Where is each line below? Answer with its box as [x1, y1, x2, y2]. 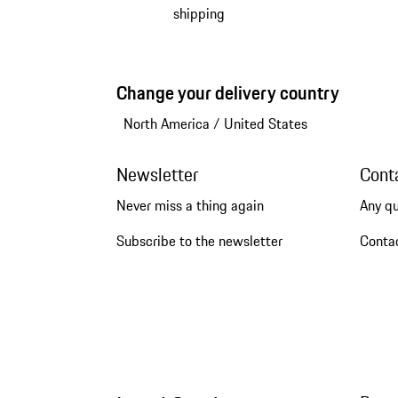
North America [123, 113, 210, 135]
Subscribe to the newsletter [115, 230, 283, 252]
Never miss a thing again [115, 195, 264, 217]
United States [223, 113, 307, 135]
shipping [172, 3, 225, 25]
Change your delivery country [115, 79, 339, 107]
